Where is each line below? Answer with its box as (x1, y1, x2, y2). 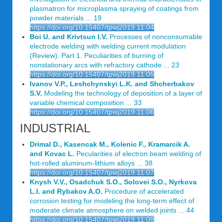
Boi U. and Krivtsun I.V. (30, 33, 108, 41)
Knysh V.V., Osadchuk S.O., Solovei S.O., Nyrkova (30, 178, 197, 186)
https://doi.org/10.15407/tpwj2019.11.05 (30, 70, 154, 79)
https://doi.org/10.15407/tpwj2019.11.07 (30, 168, 154, 177)
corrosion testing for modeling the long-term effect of (30, 197, 194, 205)
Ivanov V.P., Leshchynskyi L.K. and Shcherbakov (30, 80, 194, 88)
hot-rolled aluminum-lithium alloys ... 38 (30, 159, 153, 167)
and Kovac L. (30, 150, 74, 158)
